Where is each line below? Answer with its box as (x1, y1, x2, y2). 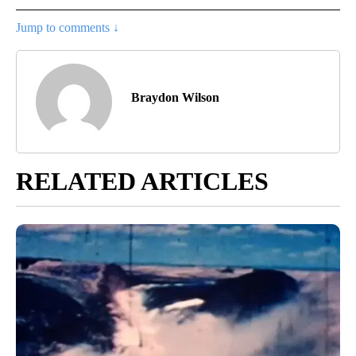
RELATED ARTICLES (16, 166, 269, 195)
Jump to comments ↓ (16, 20, 119, 34)
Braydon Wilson (131, 90, 219, 104)
